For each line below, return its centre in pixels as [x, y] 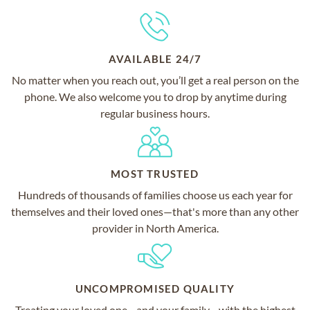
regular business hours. [155, 113]
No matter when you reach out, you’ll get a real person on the [155, 80]
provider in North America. [155, 228]
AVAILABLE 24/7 [155, 59]
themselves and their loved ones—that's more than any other [155, 212]
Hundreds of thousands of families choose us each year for [155, 195]
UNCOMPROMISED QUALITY [155, 289]
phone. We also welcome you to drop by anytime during [155, 97]
